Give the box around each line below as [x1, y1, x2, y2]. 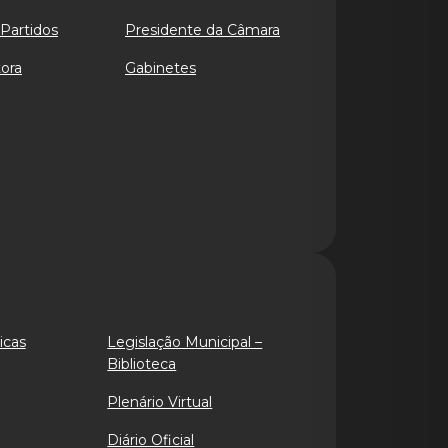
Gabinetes [125, 59, 196, 77]
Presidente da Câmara [125, 21, 280, 39]
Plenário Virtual [107, 393, 213, 411]
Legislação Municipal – [107, 333, 263, 351]
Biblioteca [107, 355, 177, 373]
